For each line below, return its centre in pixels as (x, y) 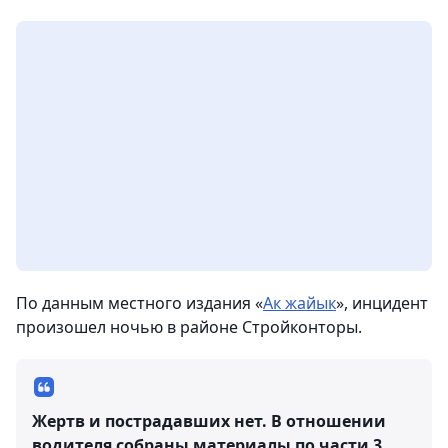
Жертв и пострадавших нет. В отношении (209, 420)
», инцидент (382, 302)
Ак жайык (299, 302)
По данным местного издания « (139, 302)
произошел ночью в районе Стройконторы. (189, 326)
